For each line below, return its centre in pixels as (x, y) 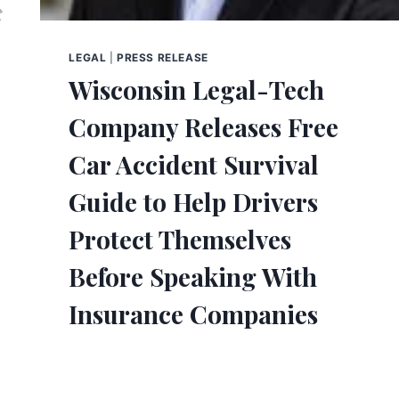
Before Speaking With (193, 276)
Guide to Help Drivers (194, 201)
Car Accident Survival (194, 164)
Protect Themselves (180, 239)
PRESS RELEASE (163, 57)
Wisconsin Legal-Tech (197, 89)
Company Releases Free (204, 126)
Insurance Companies (194, 313)
